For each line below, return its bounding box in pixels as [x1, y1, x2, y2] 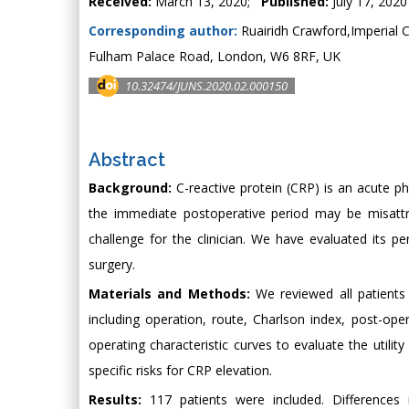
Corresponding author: [89, 21, 237, 39]
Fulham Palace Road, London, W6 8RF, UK [89, 47, 341, 65]
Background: [89, 178, 172, 196]
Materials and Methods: [89, 284, 250, 302]
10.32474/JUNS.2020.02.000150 [125, 77, 288, 94]
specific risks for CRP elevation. [89, 361, 272, 379]
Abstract [89, 148, 165, 171]
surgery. [89, 255, 135, 273]
